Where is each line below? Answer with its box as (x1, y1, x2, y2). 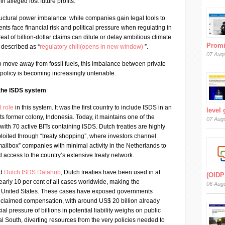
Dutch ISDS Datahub (4, 169, 61, 176)
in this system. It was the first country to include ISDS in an (14, 104, 172, 111)
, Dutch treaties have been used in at (61, 169, 160, 176)
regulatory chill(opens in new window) (40, 43, 145, 50)
